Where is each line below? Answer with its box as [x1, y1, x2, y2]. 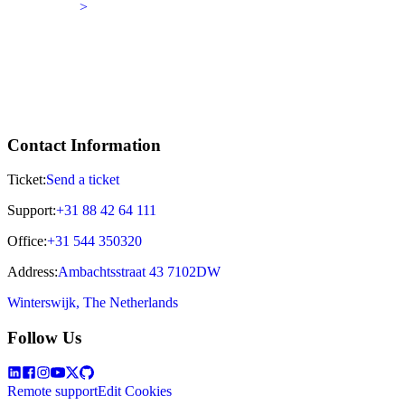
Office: [7, 233, 47, 250]
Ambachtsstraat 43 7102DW [58, 264, 221, 280]
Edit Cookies [98, 382, 172, 399]
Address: [7, 264, 58, 280]
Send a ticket [46, 172, 119, 188]
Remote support [7, 382, 98, 399]
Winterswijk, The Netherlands [7, 295, 178, 311]
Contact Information [7, 135, 161, 155]
